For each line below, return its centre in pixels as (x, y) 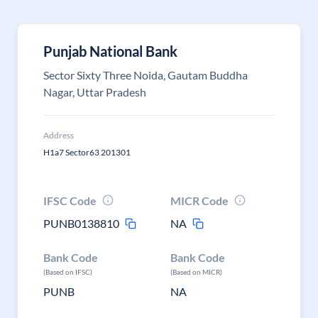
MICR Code (200, 201)
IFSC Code (70, 201)
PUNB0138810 (81, 223)
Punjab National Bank (110, 51)
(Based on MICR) (197, 272)
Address (59, 135)
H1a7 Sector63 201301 (87, 152)
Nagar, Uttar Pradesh (95, 92)
